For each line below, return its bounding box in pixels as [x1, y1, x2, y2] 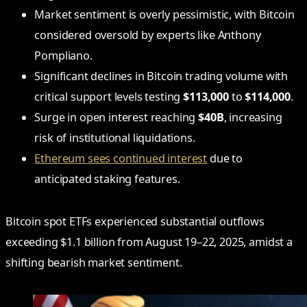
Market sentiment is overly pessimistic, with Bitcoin [34, 7, 295, 23]
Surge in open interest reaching [34, 110, 199, 125]
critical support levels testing [34, 89, 184, 105]
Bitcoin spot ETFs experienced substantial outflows [5, 214, 265, 230]
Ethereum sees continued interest [34, 151, 208, 167]
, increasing [223, 110, 282, 125]
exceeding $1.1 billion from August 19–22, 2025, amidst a [5, 234, 293, 250]
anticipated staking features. [34, 171, 180, 187]
